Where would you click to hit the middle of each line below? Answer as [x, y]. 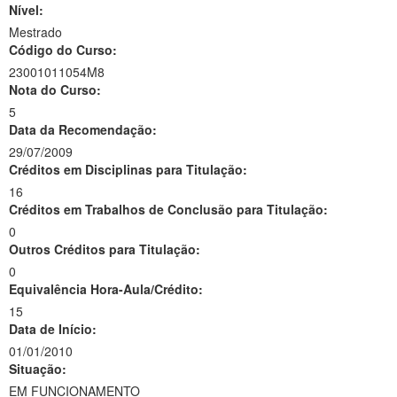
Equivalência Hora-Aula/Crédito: [106, 289]
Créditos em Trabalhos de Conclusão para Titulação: [168, 209]
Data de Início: [53, 329]
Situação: [38, 369]
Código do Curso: [63, 50]
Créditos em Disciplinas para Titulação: [128, 169]
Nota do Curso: [55, 90]
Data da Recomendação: [83, 129]
